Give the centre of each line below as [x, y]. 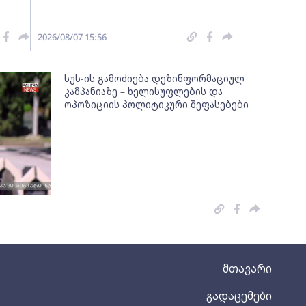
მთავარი [247, 268]
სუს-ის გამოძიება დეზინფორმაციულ [155, 78]
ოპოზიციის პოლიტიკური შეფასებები [157, 104]
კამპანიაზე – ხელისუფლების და [144, 91]
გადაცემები [239, 295]
